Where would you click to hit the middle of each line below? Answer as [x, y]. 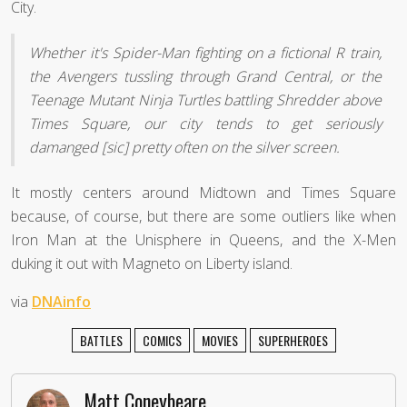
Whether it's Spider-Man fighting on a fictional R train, [205, 52]
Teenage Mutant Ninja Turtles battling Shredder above [205, 99]
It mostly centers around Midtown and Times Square [203, 192]
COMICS [162, 340]
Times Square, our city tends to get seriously [205, 123]
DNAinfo [61, 301]
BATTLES [101, 340]
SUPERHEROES [293, 340]
